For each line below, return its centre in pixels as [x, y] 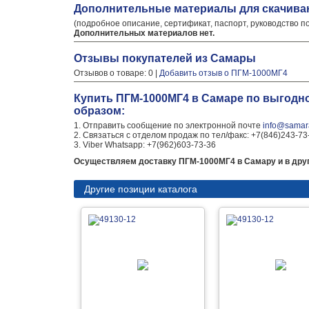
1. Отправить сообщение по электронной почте [168, 126]
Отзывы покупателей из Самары [165, 58]
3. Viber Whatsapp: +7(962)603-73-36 [145, 145]
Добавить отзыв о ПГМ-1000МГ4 [223, 73]
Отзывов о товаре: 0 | [117, 73]
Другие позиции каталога [141, 189]
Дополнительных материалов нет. [144, 33]
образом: [99, 111]
